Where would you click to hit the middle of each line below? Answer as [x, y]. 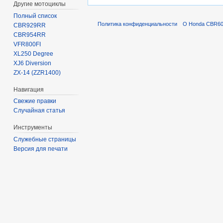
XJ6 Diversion [33, 63]
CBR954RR [30, 35]
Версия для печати [41, 149]
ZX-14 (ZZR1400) [37, 72]
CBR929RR [30, 25]
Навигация [29, 89]
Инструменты [33, 128]
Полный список [35, 16]
